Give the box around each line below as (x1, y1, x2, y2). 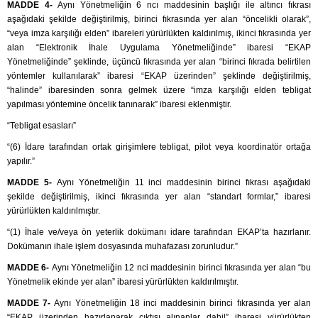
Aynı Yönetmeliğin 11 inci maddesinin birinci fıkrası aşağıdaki (56, 177, 312, 188)
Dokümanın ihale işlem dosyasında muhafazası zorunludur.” (7, 241, 238, 252)
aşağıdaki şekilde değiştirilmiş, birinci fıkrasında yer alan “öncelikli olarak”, (7, 14, 311, 25)
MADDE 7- (7, 298, 55, 309)
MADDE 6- (7, 263, 52, 273)
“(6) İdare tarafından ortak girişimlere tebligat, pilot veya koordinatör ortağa (7, 142, 311, 153)
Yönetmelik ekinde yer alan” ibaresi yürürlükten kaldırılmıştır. (7, 277, 238, 287)
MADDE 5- (7, 177, 57, 188)
